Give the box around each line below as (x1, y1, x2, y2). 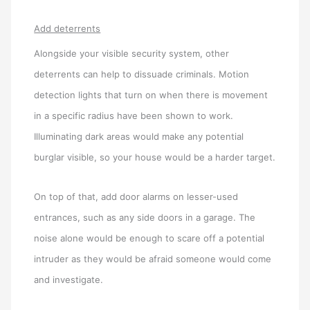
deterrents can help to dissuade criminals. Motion (34, 69, 250, 80)
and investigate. (34, 274, 104, 286)
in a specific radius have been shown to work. (34, 110, 234, 122)
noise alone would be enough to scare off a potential (34, 232, 265, 244)
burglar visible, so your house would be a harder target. (34, 152, 276, 163)
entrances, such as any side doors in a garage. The (34, 212, 256, 224)
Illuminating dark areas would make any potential (34, 131, 244, 143)
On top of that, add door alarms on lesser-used (34, 191, 239, 203)
